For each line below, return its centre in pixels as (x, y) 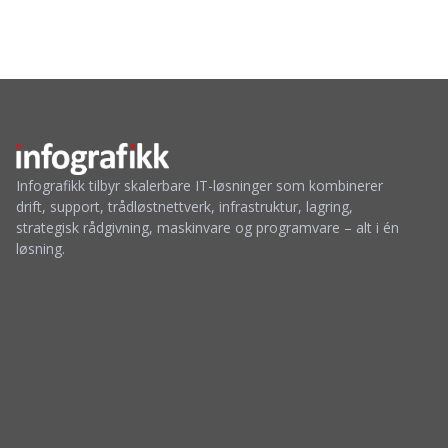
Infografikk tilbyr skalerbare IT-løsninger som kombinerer (199, 185)
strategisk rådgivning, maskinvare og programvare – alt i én (207, 227)
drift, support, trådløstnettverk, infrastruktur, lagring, (184, 206)
